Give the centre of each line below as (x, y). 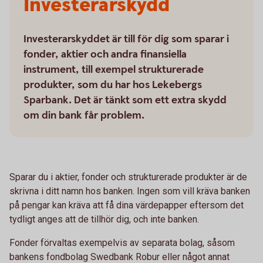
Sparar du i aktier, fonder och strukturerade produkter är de (128, 177)
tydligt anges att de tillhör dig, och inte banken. (104, 219)
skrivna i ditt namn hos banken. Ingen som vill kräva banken (130, 191)
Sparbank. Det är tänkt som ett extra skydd (125, 100)
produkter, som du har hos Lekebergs (113, 85)
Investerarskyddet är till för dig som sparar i (126, 39)
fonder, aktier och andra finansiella (105, 54)
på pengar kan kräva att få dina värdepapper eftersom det (127, 205)
